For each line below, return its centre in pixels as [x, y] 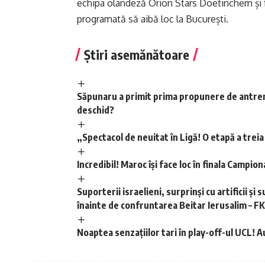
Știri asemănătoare [137, 55]
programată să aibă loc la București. [153, 19]
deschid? [96, 110]
